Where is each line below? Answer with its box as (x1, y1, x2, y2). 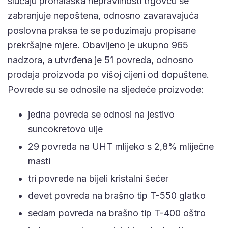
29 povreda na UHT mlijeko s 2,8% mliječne (28, 140, 214, 152)
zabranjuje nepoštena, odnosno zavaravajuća (8, 10, 199, 21)
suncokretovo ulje (28, 123, 103, 134)
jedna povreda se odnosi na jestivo (28, 108, 175, 120)
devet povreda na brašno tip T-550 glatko (28, 190, 206, 201)
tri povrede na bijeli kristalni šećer (28, 173, 168, 184)
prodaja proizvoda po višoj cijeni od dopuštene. (8, 69, 209, 80)
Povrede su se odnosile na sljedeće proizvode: (8, 83, 204, 95)
